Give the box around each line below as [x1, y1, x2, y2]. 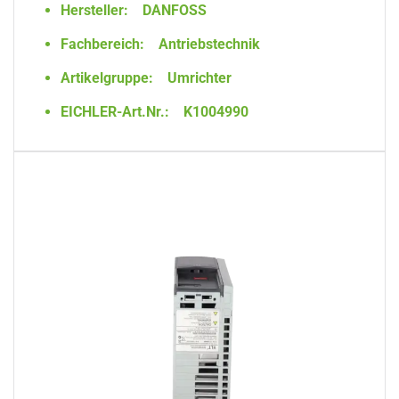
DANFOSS [139, 2, 207, 19]
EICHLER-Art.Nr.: [61, 103, 169, 120]
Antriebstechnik [155, 36, 260, 53]
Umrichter [164, 69, 232, 86]
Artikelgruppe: [61, 69, 153, 86]
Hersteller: [61, 2, 128, 19]
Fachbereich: [61, 36, 144, 53]
